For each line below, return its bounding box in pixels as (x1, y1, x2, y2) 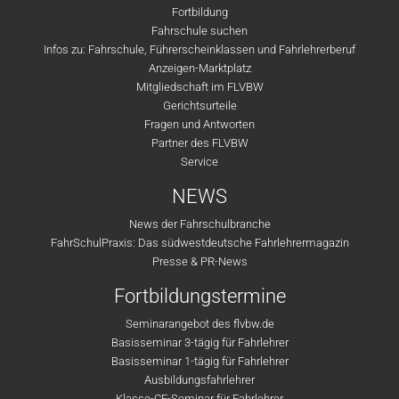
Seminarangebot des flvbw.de (125, 317, 274, 330)
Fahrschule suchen (151, 24, 248, 37)
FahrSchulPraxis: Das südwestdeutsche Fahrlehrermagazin (50, 236, 349, 249)
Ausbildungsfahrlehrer (144, 373, 255, 387)
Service (181, 155, 218, 168)
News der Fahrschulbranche (128, 217, 271, 231)
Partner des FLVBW (151, 136, 248, 150)
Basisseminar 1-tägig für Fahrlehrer (110, 354, 289, 368)
